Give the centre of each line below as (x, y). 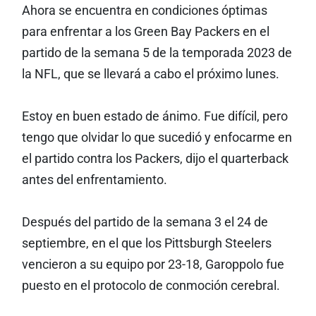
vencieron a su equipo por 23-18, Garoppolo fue (153, 265)
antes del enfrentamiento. (94, 180)
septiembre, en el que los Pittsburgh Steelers (146, 243)
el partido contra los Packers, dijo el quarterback (155, 159)
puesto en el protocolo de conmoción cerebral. (151, 286)
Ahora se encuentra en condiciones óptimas (144, 11)
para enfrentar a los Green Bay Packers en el (145, 32)
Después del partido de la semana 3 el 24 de (145, 222)
